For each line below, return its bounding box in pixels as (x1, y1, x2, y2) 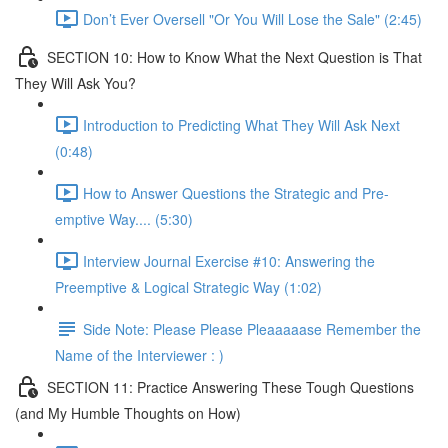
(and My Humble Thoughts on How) (15, 403, 241, 423)
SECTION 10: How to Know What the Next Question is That (47, 46, 422, 67)
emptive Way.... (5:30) (55, 209, 193, 229)
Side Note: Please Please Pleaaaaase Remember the (83, 318, 421, 339)
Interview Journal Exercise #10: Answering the (83, 250, 375, 271)
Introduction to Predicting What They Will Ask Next (83, 114, 400, 135)
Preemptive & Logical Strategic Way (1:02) (55, 277, 322, 297)
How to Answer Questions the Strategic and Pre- (83, 182, 389, 203)
